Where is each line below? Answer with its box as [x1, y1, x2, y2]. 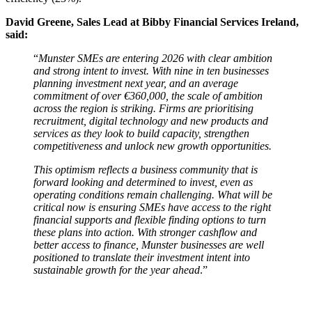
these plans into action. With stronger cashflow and [33, 226, 257, 238]
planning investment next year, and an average [33, 77, 238, 89]
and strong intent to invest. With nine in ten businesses [33, 64, 269, 77]
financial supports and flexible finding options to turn [33, 213, 266, 226]
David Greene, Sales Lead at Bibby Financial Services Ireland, [6, 15, 299, 28]
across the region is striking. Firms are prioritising [33, 102, 253, 114]
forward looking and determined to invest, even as [33, 175, 253, 188]
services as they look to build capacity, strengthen [33, 127, 249, 139]
